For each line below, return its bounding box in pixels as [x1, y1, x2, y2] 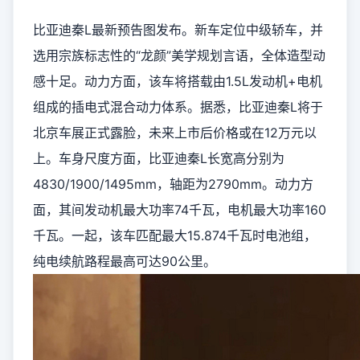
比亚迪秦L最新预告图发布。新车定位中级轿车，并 [33, 22, 323, 38]
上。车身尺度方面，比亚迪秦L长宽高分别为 [33, 150, 284, 166]
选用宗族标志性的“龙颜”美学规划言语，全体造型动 [33, 47, 325, 63]
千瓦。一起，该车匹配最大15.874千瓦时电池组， [33, 227, 317, 243]
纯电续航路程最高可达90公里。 [33, 253, 216, 269]
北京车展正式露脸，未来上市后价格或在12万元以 [33, 125, 317, 141]
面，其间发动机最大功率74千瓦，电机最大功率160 [33, 202, 326, 218]
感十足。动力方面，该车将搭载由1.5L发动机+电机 [33, 73, 322, 89]
